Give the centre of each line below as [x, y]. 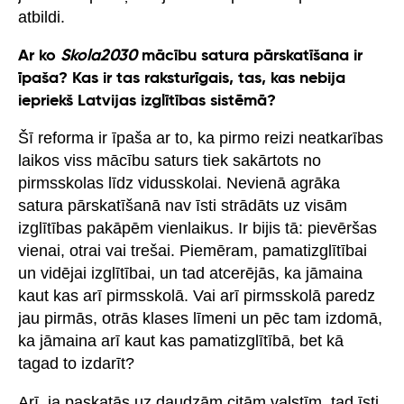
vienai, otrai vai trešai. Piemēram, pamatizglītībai [193, 250]
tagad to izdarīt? [76, 363]
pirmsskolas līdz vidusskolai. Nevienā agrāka [179, 183]
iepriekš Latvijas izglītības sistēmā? [147, 101]
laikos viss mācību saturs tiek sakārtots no [170, 160]
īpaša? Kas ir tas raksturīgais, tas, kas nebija [182, 78]
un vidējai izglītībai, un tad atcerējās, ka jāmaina [190, 273]
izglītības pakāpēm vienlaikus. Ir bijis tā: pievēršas [197, 228]
